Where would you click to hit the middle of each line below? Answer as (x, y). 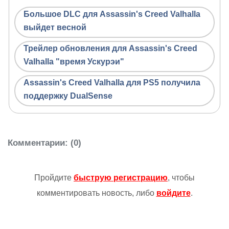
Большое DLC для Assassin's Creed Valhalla (112, 14)
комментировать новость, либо (96, 193)
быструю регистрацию (121, 178)
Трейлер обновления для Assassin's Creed (110, 48)
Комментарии (36, 143)
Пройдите (54, 178)
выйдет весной (55, 27)
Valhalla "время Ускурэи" (74, 61)
